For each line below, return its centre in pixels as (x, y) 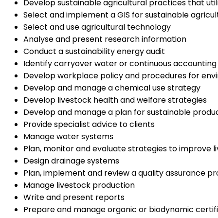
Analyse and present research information (105, 39)
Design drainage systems (71, 161)
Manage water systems (68, 136)
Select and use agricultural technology (97, 27)
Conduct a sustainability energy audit (94, 51)
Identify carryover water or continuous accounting (120, 63)
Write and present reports (74, 197)
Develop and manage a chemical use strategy (112, 88)
